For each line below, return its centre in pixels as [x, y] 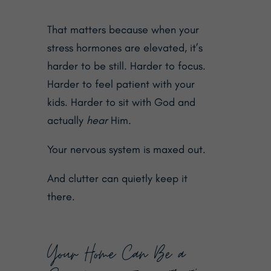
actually [67, 120]
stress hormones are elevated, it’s [125, 47]
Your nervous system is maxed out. [126, 149]
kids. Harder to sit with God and [121, 102]
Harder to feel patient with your [121, 84]
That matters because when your [123, 29]
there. [61, 196]
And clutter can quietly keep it [117, 178]
